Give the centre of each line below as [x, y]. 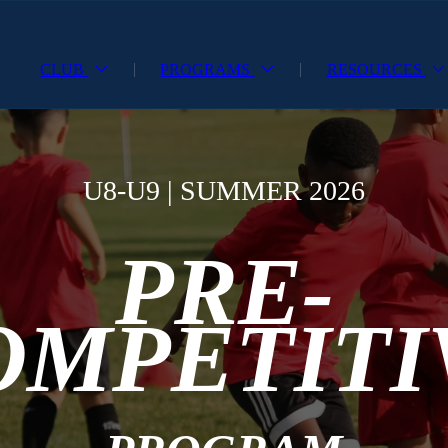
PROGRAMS [207, 69]
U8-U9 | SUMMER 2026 [224, 190]
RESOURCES [376, 69]
